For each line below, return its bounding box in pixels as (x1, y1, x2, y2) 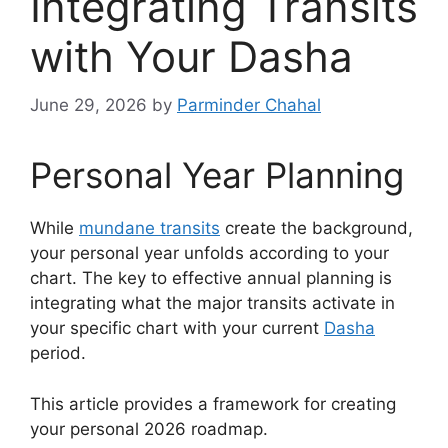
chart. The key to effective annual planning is (30, 268, 392, 288)
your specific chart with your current (30, 318, 324, 338)
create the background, (220, 218, 413, 238)
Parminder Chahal (177, 95, 321, 115)
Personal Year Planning (30, 154, 404, 196)
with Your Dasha (30, 30, 353, 82)
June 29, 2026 (30, 95, 147, 115)
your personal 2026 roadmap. (30, 418, 268, 439)
